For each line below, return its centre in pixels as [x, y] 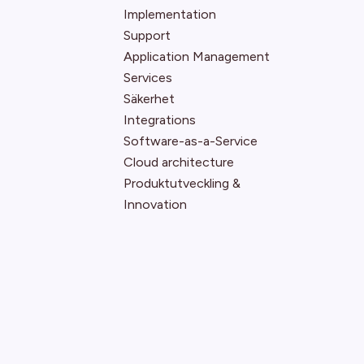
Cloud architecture [179, 162]
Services [148, 78]
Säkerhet [149, 99]
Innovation [155, 204]
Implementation [170, 14]
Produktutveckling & [182, 183]
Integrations [160, 120]
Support [147, 35]
